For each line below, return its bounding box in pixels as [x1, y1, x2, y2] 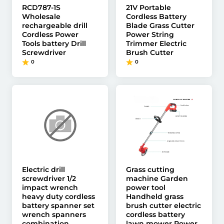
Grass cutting [126, 165, 174, 174]
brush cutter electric [126, 201, 201, 210]
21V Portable [126, 3, 171, 12]
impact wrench [22, 183, 78, 192]
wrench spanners [22, 210, 86, 219]
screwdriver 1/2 [22, 174, 76, 183]
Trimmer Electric [126, 39, 186, 48]
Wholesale [22, 12, 60, 21]
